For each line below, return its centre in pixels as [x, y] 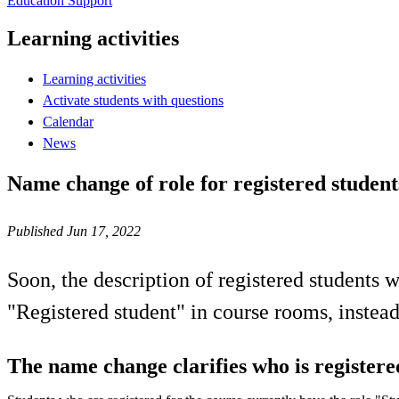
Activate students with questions [133, 100]
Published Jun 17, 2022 [74, 231]
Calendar [68, 121]
